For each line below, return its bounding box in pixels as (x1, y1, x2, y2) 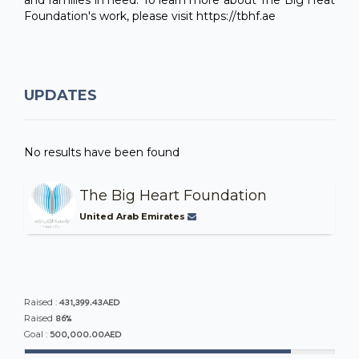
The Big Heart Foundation (79, 186, 267, 204)
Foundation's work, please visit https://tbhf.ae (24, 8, 276, 23)
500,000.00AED (50, 327, 122, 341)
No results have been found (24, 144, 179, 159)
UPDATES (24, 86, 97, 104)
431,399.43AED (59, 295, 120, 309)
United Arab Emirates (79, 210, 188, 222)
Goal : (24, 328, 50, 340)
